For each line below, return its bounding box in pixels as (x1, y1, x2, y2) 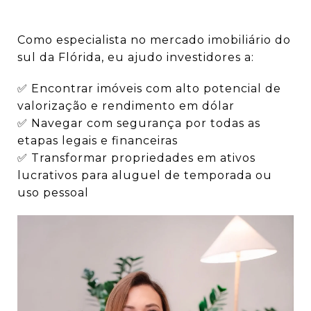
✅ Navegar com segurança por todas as (17, 117, 260, 131)
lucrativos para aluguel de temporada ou (17, 169, 272, 183)
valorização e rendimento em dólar (17, 99, 235, 113)
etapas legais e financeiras (17, 134, 178, 148)
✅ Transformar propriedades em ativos (17, 151, 255, 165)
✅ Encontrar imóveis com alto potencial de (17, 82, 281, 96)
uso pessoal (17, 186, 89, 200)
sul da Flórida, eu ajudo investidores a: (17, 51, 254, 65)
